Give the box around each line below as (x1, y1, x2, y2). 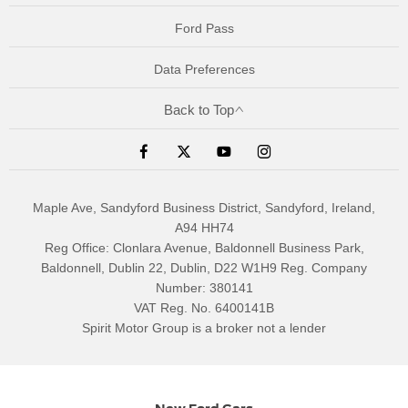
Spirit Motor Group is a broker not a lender (82, 321, 326, 336)
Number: (155, 280, 206, 296)
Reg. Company (280, 260, 367, 276)
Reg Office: (44, 240, 109, 256)
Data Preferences (153, 61, 255, 76)
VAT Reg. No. (134, 301, 211, 316)
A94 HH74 (174, 220, 234, 236)
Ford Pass (174, 20, 234, 36)
